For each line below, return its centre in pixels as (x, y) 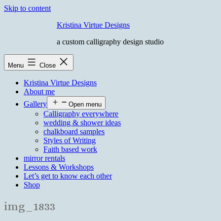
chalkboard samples (74, 131)
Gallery (35, 104)
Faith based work (70, 149)
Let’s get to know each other (68, 176)
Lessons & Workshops (59, 167)
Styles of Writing (70, 140)
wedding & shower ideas (82, 123)
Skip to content (27, 8)
